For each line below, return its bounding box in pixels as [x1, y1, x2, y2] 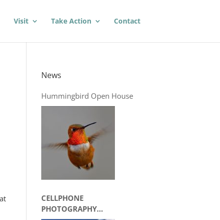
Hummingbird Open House [41, 91, 133, 101]
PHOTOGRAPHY [41, 204, 97, 214]
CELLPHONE [41, 193, 83, 203]
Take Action [51, 16, 91, 26]
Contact [114, 16, 140, 26]
